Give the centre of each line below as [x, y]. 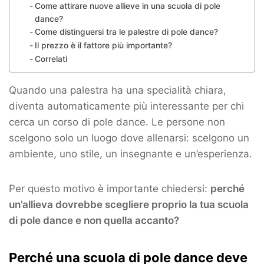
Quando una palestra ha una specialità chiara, [118, 90]
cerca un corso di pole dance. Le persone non [117, 122]
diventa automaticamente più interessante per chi [126, 106]
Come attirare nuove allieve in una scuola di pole [127, 6]
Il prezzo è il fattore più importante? [103, 46]
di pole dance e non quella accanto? [94, 221]
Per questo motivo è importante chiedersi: [110, 189]
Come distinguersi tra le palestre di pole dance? [126, 32]
